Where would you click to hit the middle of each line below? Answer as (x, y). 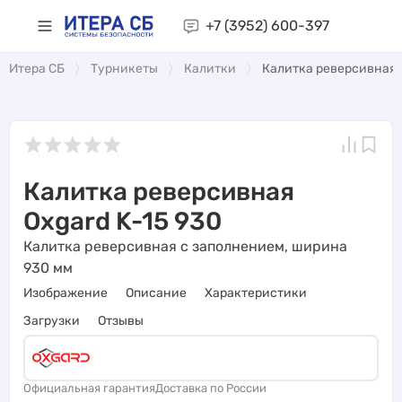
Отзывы (121, 320)
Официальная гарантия (89, 388)
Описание (156, 293)
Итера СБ (37, 68)
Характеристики (256, 293)
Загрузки (52, 320)
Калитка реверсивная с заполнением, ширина (185, 246)
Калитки (210, 68)
